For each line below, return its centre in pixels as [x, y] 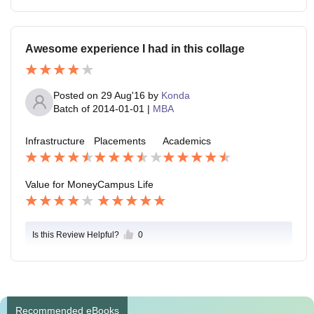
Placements [120, 141]
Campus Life [125, 185]
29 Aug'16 [123, 95]
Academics [187, 141]
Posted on [77, 95]
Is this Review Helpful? [76, 235]
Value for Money [61, 185]
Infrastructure [55, 141]
